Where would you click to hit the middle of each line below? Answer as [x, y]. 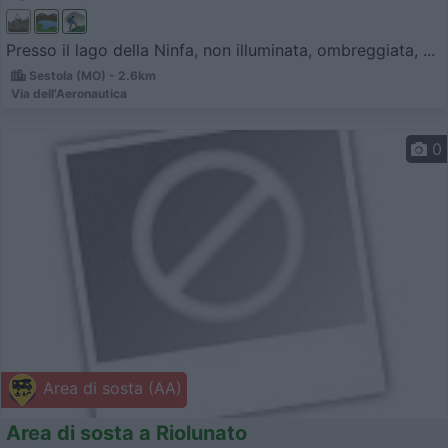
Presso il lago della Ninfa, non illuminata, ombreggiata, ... [220, 49]
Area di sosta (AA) [110, 388]
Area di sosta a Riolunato [126, 433]
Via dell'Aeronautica [69, 93]
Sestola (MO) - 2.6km [91, 75]
